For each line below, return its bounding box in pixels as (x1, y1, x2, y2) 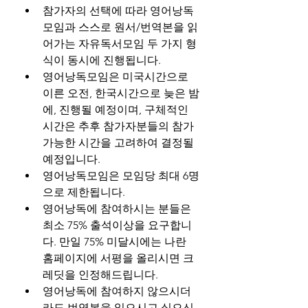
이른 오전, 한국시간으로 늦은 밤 (43, 87, 199, 100)
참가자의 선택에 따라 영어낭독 (43, 4, 194, 18)
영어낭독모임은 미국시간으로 (43, 70, 188, 84)
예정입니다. (43, 153, 103, 166)
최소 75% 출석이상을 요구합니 (43, 219, 192, 232)
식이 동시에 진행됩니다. (43, 54, 161, 67)
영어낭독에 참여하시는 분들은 (43, 202, 191, 216)
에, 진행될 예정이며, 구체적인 (43, 103, 188, 117)
